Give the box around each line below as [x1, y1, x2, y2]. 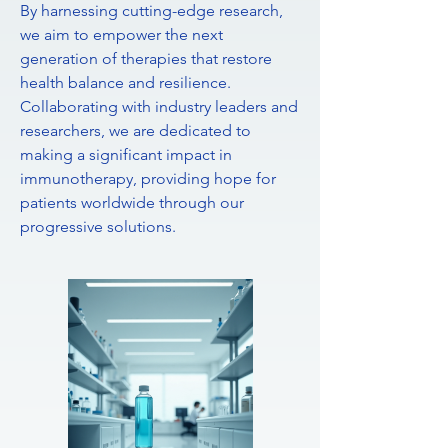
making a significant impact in [20, 145, 232, 164]
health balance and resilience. [20, 73, 231, 92]
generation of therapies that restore [20, 49, 272, 68]
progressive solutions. [20, 217, 176, 236]
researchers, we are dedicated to [20, 121, 251, 140]
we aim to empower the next [20, 25, 223, 44]
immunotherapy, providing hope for [20, 169, 276, 188]
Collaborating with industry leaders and [20, 97, 298, 116]
